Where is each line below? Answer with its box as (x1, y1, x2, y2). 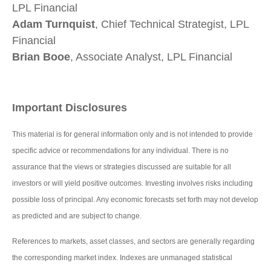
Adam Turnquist (12, 18, 95, 30)
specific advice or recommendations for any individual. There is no (12, 146, 229, 155)
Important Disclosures (12, 101, 127, 114)
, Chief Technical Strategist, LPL (95, 18, 249, 30)
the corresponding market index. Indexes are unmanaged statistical (12, 253, 232, 262)
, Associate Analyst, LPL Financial (70, 50, 232, 63)
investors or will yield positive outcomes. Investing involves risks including (12, 178, 253, 188)
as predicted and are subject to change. (12, 211, 142, 220)
